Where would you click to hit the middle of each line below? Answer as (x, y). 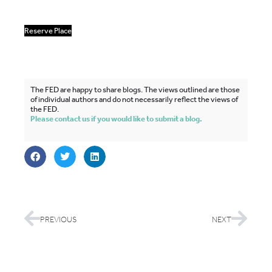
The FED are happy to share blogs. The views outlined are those (135, 90)
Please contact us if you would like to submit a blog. (116, 119)
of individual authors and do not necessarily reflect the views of (134, 100)
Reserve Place (48, 31)
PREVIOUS (58, 219)
